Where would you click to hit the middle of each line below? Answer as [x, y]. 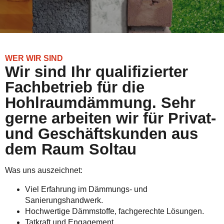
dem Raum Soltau [71, 149]
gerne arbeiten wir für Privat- [110, 118]
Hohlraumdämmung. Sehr [100, 103]
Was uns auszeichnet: [44, 170]
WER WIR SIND [34, 58]
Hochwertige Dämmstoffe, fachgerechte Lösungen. [114, 211]
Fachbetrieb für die [75, 87]
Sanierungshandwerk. [64, 200]
